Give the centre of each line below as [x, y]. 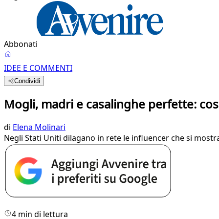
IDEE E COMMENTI [38, 68]
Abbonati [21, 44]
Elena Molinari [39, 127]
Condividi [27, 81]
